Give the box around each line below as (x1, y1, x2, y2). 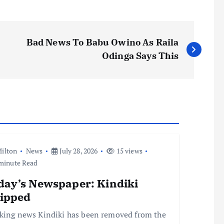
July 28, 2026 (57, 146, 98, 156)
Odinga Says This (102, 50, 179, 62)
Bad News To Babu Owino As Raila (26, 36, 179, 48)
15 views (114, 146, 142, 156)
